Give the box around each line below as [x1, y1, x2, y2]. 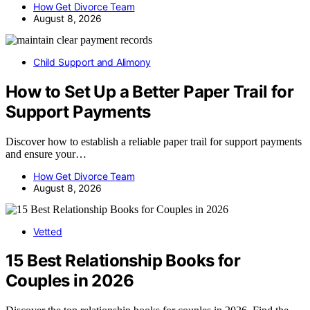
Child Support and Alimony [33, 55, 151, 68]
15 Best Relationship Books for [6, 250, 240, 271]
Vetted [33, 225, 62, 237]
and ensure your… [6, 147, 86, 160]
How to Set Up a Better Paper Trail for [6, 81, 294, 102]
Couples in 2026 [6, 271, 134, 291]
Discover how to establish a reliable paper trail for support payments [6, 135, 302, 147]
